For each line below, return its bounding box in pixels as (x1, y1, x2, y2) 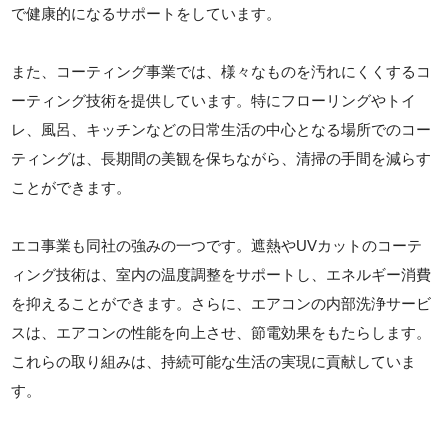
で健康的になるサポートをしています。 (11, 4, 282, 22)
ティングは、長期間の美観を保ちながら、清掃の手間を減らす (11, 149, 432, 167)
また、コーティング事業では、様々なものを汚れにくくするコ (11, 62, 432, 80)
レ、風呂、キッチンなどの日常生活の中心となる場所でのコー (11, 120, 432, 138)
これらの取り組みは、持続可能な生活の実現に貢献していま (11, 352, 417, 370)
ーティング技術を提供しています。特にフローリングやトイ (11, 91, 417, 109)
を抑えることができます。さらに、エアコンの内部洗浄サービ (11, 294, 432, 312)
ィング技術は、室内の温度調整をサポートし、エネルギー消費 (11, 265, 432, 283)
